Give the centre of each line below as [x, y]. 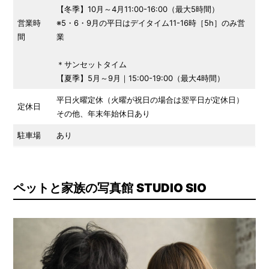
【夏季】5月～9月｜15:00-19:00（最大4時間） [141, 78]
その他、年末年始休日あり [104, 114]
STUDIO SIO [171, 188]
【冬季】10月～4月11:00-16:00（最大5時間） [138, 9]
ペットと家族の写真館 [74, 188]
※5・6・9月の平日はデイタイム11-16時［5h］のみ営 [151, 23]
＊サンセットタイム [92, 65]
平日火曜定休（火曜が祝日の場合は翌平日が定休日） [150, 100]
